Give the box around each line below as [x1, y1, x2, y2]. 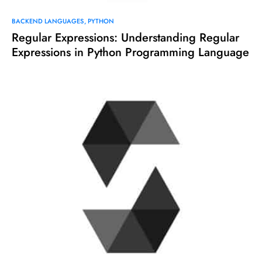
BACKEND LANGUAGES [12, 16, 84, 26]
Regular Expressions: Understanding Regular [12, 29, 239, 47]
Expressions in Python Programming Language [12, 44, 249, 61]
